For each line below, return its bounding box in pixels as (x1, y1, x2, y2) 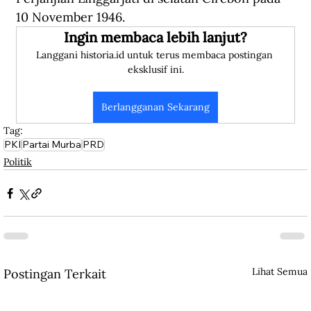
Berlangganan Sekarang (101, 101, 210, 114)
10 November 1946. (16, 9, 125, 26)
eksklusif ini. (127, 63, 184, 76)
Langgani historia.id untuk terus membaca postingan (35, 49, 276, 62)
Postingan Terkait (3, 266, 106, 283)
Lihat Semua (252, 265, 308, 278)
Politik (3, 155, 32, 169)
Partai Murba (22, 138, 81, 151)
